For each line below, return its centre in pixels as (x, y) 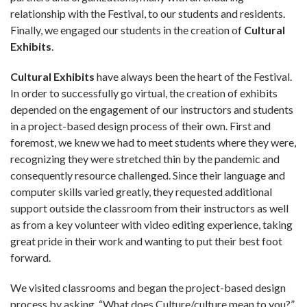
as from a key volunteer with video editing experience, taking (151, 224)
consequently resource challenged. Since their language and (148, 175)
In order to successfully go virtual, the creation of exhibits (144, 93)
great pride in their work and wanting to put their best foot (146, 241)
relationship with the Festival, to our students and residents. (148, 13)
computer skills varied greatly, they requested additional (141, 191)
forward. (30, 257)
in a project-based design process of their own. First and (140, 125)
